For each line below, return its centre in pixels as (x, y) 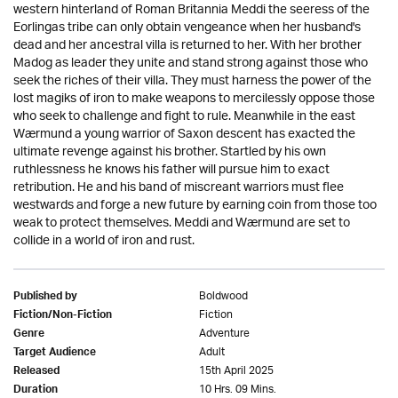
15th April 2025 (236, 371)
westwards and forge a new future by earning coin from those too (195, 206)
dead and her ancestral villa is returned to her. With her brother (187, 46)
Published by (45, 298)
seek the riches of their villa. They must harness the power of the (192, 81)
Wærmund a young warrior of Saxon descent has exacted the (184, 135)
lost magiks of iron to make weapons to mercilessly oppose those (194, 99)
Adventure (224, 334)
